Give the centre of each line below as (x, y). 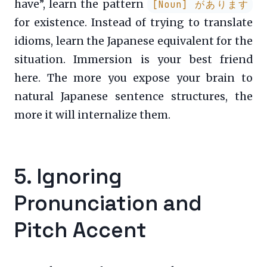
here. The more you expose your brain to (133, 78)
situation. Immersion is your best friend (133, 59)
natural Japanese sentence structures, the (133, 96)
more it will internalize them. (92, 115)
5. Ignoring (68, 176)
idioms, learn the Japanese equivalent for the (133, 41)
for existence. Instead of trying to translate (133, 22)
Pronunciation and (108, 203)
